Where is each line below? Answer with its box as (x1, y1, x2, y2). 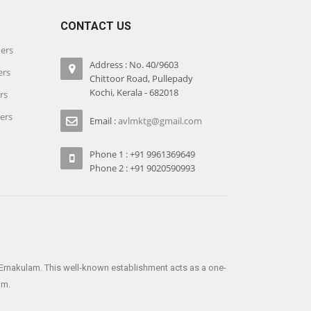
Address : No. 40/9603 (90, 58, 179, 71)
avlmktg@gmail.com (118, 115, 203, 127)
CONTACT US (60, 19, 132, 33)
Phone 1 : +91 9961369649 (90, 148, 196, 160)
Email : (90, 115, 119, 127)
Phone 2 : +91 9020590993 (90, 162, 196, 174)
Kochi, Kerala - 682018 (90, 86, 179, 99)
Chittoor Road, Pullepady (90, 72, 194, 85)
